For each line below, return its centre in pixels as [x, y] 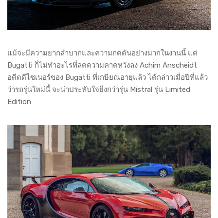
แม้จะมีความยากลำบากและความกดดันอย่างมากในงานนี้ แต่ [102, 53]
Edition [19, 101]
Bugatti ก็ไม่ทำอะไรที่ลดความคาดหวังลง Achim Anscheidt [102, 65]
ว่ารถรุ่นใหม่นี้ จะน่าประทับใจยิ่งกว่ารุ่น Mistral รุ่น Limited [99, 89]
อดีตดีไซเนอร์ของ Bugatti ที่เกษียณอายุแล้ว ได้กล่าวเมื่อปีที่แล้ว [108, 77]
